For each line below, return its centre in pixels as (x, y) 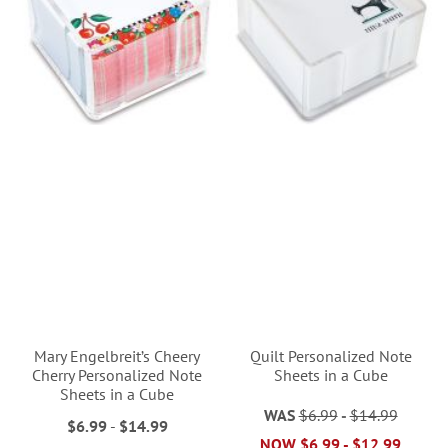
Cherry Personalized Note (117, 374)
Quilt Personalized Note (330, 355)
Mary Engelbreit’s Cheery (117, 355)
